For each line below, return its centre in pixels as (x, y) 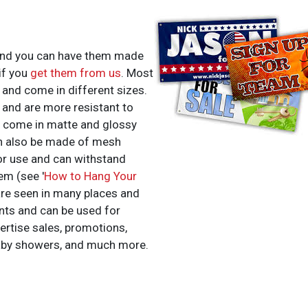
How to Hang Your (91, 176)
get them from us (76, 73)
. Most (137, 73)
